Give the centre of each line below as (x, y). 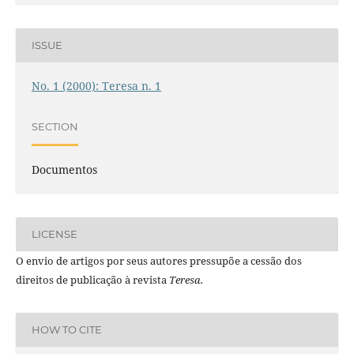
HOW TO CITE (66, 330)
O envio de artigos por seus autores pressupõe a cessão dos (158, 260)
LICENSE (54, 234)
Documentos (64, 169)
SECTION (55, 127)
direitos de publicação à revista (92, 279)
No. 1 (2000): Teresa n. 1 (96, 85)
